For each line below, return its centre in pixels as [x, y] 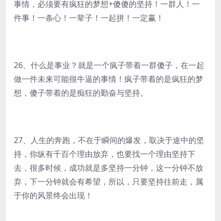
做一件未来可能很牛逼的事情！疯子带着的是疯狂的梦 [109, 79]
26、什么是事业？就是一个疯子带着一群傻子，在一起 [109, 65]
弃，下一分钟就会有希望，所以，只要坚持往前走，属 [109, 182]
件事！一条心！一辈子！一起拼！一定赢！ [89, 18]
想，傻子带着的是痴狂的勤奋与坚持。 [81, 93]
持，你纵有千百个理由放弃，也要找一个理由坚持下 [105, 154]
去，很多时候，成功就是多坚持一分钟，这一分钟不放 [109, 168]
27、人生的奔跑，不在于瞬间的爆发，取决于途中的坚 [109, 140]
